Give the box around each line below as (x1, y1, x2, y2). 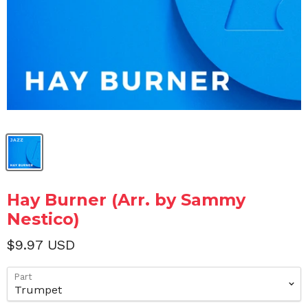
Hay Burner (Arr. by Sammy (7, 190, 245, 210)
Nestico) (7, 209, 80, 229)
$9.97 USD (7, 236, 75, 253)
